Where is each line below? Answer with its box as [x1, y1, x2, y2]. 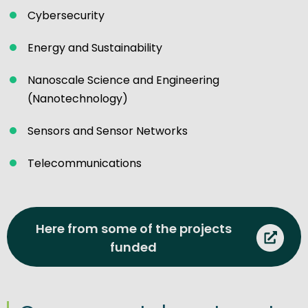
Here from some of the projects [35, 219, 232, 237]
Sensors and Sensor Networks [27, 123, 188, 140]
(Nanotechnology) [27, 91, 128, 107]
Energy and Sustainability [27, 40, 162, 56]
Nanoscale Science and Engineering [27, 72, 219, 89]
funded [110, 238, 157, 256]
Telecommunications [27, 155, 142, 172]
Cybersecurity [27, 8, 104, 24]
